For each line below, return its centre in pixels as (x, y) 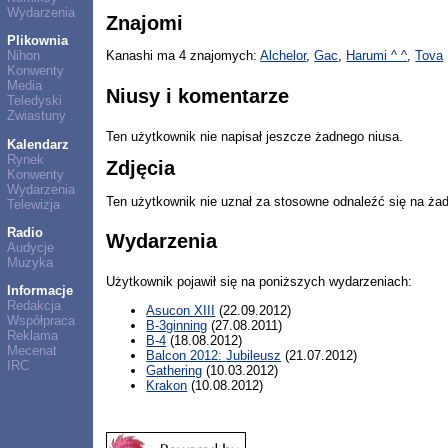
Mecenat (31, 351)
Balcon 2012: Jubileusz (214, 355)
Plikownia (37, 41)
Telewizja (33, 204)
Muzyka (29, 262)
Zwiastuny (36, 116)
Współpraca (40, 321)
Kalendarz (37, 144)
